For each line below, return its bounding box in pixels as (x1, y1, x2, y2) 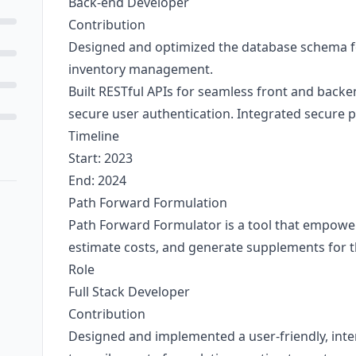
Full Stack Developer (68, 283, 190, 300)
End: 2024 (68, 172, 126, 189)
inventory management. (68, 60, 213, 78)
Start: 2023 (68, 149, 133, 167)
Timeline (68, 127, 119, 145)
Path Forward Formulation (68, 194, 227, 211)
